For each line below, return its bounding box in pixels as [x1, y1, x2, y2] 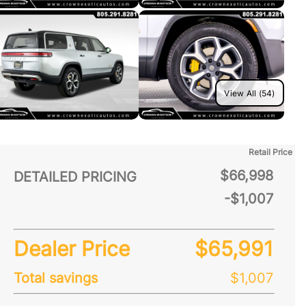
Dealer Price [14, 236, 130, 261]
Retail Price [249, 147, 292, 157]
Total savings [14, 270, 98, 286]
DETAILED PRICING [14, 169, 137, 185]
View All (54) [224, 87, 275, 98]
